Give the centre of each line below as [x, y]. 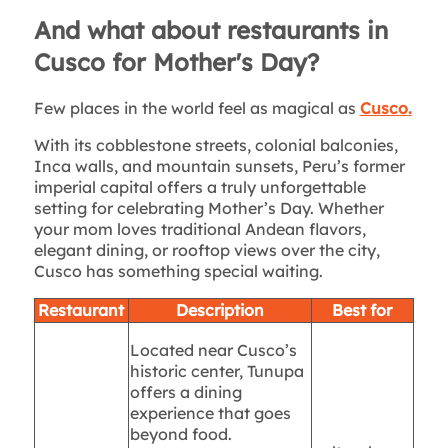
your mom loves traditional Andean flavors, [199, 229]
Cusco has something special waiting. [178, 271]
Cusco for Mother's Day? [176, 62]
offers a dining [185, 392]
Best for [362, 310]
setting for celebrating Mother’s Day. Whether [208, 208]
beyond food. [180, 434]
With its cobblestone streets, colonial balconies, [215, 145]
